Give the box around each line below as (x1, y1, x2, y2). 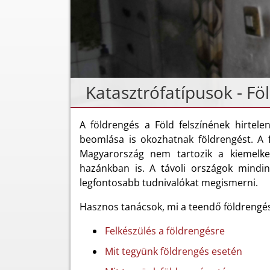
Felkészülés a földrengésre (105, 224, 225, 238)
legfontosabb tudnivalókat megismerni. (80, 176, 258, 190)
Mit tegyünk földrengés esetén (105, 245, 242, 259)
